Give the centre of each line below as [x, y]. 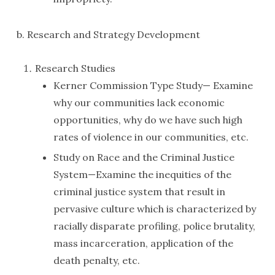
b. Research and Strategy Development [108, 34]
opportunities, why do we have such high [148, 120]
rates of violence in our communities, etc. [151, 137]
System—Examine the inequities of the [142, 174]
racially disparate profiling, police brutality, [154, 226]
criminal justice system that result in [139, 192]
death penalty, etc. [96, 260]
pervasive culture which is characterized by [154, 209]
